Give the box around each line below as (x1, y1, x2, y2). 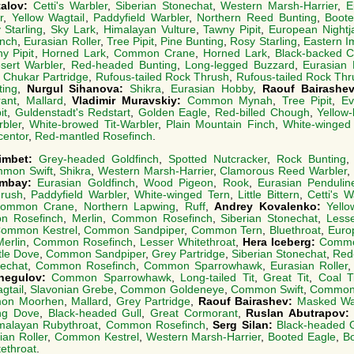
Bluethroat (269, 224, 322, 236)
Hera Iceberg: (243, 235, 319, 248)
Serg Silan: (213, 318, 277, 331)
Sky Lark (51, 23, 96, 36)
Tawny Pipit (203, 23, 262, 36)
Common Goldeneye (120, 283, 224, 296)
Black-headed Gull (47, 307, 142, 319)
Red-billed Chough (215, 106, 310, 119)
